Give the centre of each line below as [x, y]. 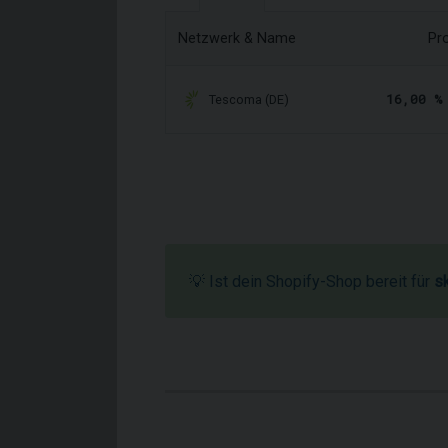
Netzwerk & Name [237, 38]
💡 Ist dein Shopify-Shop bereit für [311, 281]
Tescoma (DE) [249, 99]
